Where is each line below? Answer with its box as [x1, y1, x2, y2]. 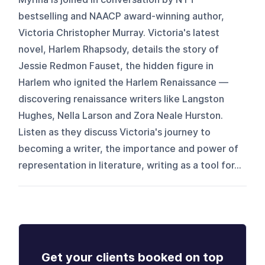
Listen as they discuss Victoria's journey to [18, 126, 211, 138]
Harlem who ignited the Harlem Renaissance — [18, 76, 229, 88]
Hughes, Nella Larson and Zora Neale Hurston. [18, 109, 224, 121]
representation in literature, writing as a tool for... [18, 159, 242, 171]
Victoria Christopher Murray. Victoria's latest [18, 27, 220, 38]
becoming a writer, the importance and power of [18, 143, 239, 154]
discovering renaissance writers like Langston [18, 93, 225, 105]
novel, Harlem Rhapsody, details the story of [18, 43, 219, 55]
